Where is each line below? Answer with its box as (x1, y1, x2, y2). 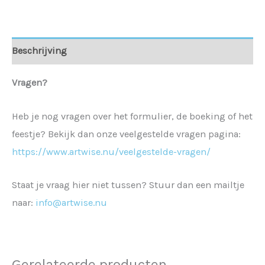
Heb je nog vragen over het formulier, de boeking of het (12, 110, 253, 122)
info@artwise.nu (35, 196, 107, 208)
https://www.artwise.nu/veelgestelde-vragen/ (12, 146, 211, 157)
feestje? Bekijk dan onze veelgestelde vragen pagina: (12, 128, 241, 140)
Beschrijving (12, 44, 67, 56)
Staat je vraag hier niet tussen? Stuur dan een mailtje (12, 179, 244, 190)
